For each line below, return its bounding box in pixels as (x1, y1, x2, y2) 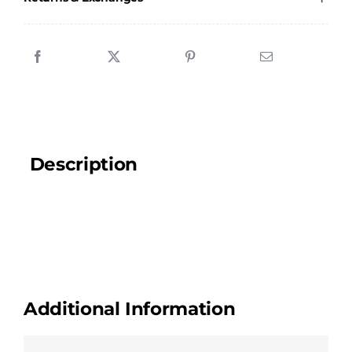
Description (29, 152, 137, 176)
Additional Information (23, 297, 236, 321)
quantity (74, 6, 122, 21)
